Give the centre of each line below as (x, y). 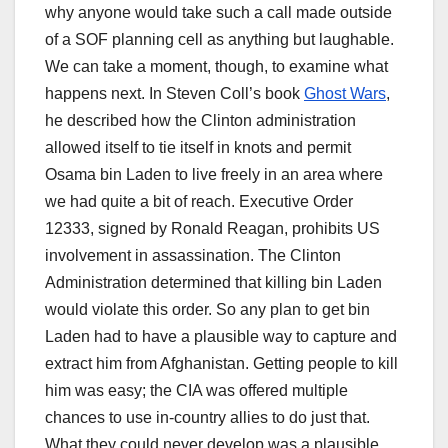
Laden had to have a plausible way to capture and (221, 337)
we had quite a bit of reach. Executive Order (199, 202)
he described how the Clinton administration (200, 121)
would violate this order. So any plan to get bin (207, 310)
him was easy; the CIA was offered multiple (196, 391)
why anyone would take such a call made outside (218, 13)
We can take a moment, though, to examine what (216, 67)
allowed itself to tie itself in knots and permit (198, 148)
